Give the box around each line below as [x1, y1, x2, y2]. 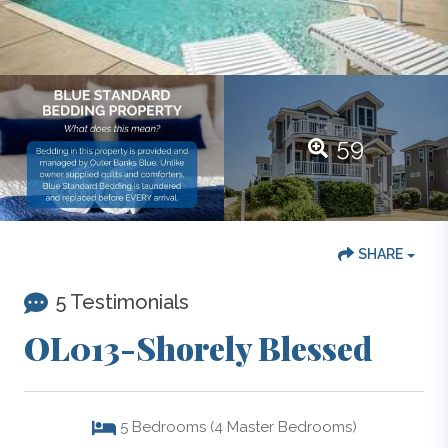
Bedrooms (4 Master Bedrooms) [131, 418, 357, 437]
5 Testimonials [56, 289, 189, 314]
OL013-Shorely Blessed [24, 325, 372, 369]
